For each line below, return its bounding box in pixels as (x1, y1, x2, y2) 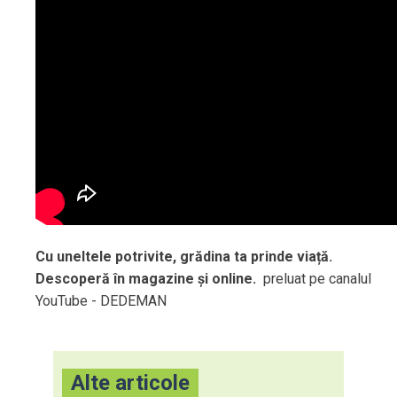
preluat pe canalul (260, 269, 371, 287)
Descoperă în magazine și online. (35, 269, 260, 287)
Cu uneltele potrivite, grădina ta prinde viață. (35, 247, 332, 265)
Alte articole (71, 370, 190, 395)
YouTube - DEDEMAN (35, 292, 167, 309)
